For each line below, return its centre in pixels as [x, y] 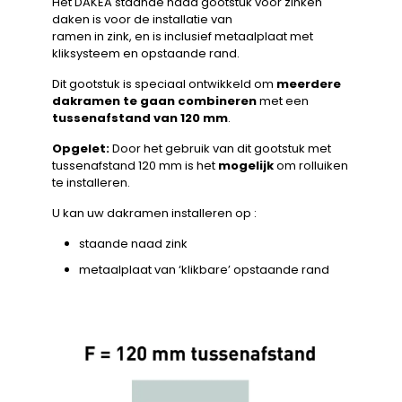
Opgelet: [81, 148]
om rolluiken [311, 165]
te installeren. [91, 182]
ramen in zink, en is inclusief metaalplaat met [183, 36]
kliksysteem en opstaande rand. [146, 53]
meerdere [309, 83]
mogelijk [246, 165]
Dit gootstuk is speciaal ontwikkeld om [164, 83]
